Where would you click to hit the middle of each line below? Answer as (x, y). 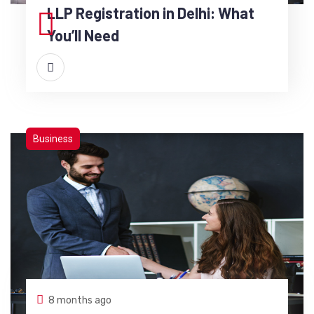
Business (53, 138)
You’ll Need (83, 35)
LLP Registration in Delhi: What (150, 12)
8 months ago (80, 300)
